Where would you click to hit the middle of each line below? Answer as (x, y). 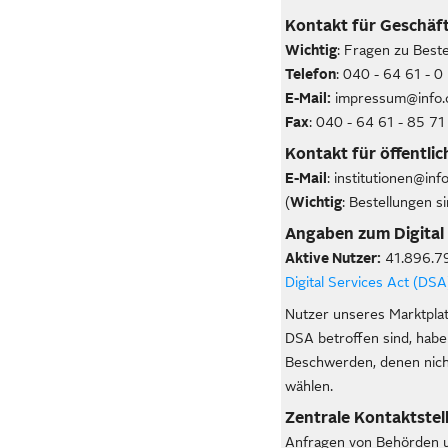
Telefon (311, 74)
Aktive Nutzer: (333, 258)
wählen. (309, 386)
